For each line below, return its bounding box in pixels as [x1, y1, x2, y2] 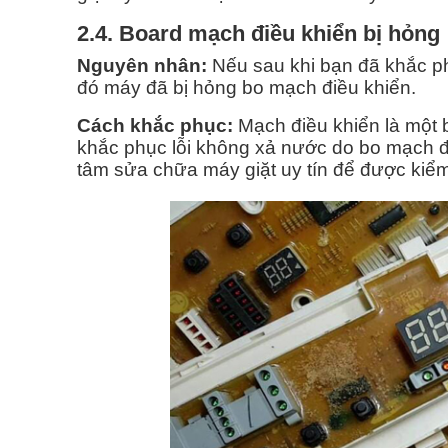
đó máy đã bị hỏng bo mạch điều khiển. [77, 77, 416, 99]
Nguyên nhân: [77, 55, 207, 77]
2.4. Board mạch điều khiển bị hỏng [77, 21, 440, 47]
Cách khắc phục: [77, 115, 233, 137]
